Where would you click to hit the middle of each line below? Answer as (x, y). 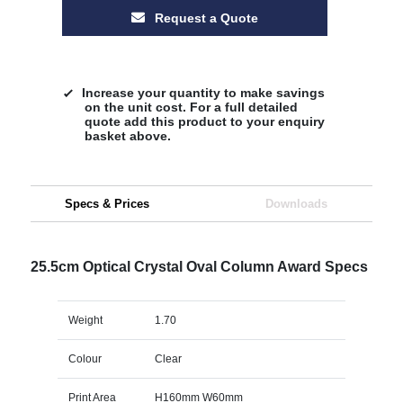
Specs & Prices (107, 203)
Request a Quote (204, 18)
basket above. (127, 135)
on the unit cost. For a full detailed (191, 107)
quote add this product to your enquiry (204, 121)
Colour (85, 358)
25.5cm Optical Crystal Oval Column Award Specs (199, 266)
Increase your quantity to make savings (203, 92)
